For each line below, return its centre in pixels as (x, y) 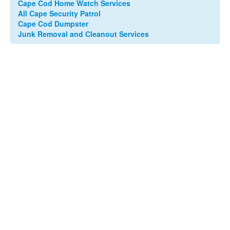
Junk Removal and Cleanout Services (83, 34)
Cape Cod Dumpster (53, 24)
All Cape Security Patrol (59, 14)
